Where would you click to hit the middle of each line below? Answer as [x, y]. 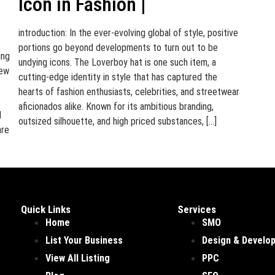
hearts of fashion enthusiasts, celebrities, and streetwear [129, 92]
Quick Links [46, 209]
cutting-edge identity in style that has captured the [118, 77]
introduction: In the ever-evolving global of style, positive [128, 33]
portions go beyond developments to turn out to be [118, 48]
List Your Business [84, 240]
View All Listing [78, 258]
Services [197, 209]
